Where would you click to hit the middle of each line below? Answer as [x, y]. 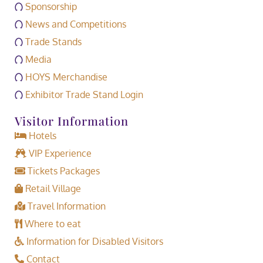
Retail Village [52, 189]
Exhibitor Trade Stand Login [83, 95]
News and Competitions [75, 24]
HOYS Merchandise [65, 77]
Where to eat [52, 224]
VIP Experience [59, 154]
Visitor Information [72, 121]
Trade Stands [53, 42]
